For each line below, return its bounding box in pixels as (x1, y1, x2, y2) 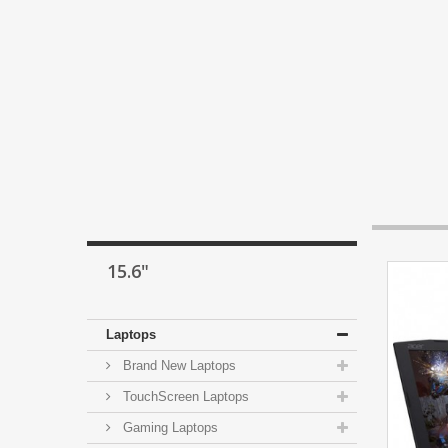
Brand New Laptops (119, 358, 236, 373)
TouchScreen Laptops (119, 389, 249, 404)
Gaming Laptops (119, 420, 218, 435)
